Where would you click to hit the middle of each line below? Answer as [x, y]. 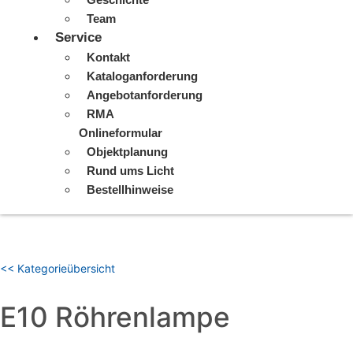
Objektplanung [127, 152]
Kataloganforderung [142, 76]
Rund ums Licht [130, 171]
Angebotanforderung [145, 95]
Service [78, 37]
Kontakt [108, 57]
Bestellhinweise [130, 190]
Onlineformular [121, 133]
